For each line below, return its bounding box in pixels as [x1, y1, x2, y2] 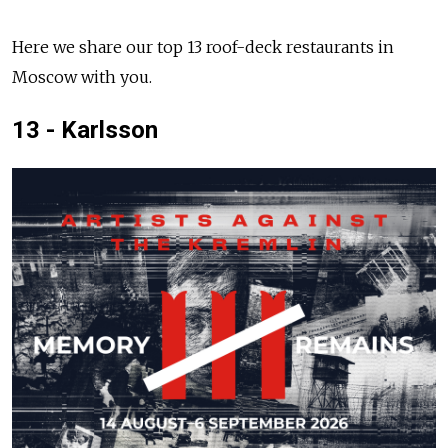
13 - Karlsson [12, 116, 158, 145]
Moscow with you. [12, 67, 152, 88]
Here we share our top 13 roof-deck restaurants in [12, 37, 394, 58]
